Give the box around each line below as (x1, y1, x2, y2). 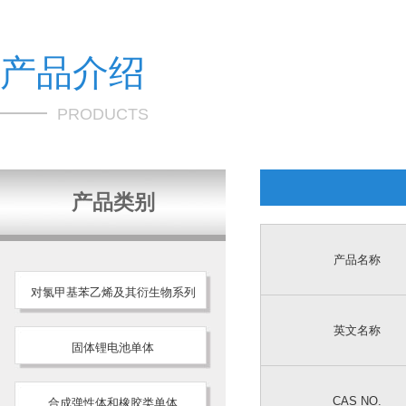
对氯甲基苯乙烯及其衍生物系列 (30, 285, 196, 299)
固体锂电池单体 (72, 341, 154, 354)
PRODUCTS (57, 105, 149, 123)
